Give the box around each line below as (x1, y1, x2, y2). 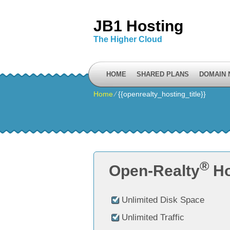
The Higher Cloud (93, 35, 162, 44)
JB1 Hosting (93, 17, 183, 34)
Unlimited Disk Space (122, 195, 204, 205)
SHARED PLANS (137, 70, 189, 78)
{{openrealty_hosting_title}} (118, 90, 206, 98)
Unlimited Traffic (122, 213, 184, 222)
